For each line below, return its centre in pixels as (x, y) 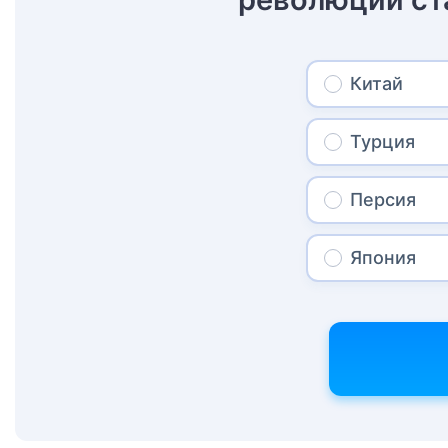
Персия (383, 200)
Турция (383, 142)
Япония (383, 258)
